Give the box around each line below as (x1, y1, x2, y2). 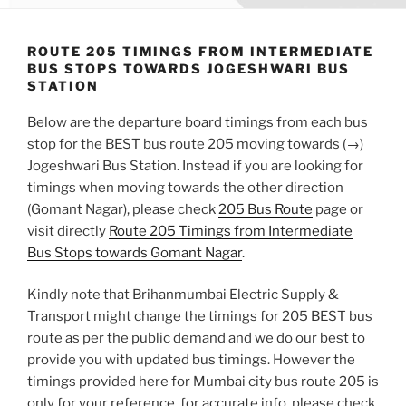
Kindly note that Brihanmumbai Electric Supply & (27, 286, 339, 304)
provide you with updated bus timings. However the (27, 352, 355, 369)
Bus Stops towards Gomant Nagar (27, 244, 242, 261)
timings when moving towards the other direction (27, 179, 343, 196)
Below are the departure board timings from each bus (27, 113, 368, 130)
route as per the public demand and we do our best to (27, 330, 365, 347)
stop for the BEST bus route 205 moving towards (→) (27, 135, 363, 152)
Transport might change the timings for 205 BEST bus (27, 308, 372, 325)
